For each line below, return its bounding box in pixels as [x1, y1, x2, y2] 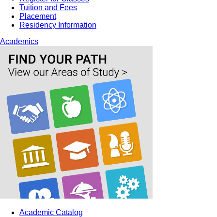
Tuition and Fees [19, 3, 77, 12]
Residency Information [19, 21, 96, 29]
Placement [19, 12, 56, 20]
